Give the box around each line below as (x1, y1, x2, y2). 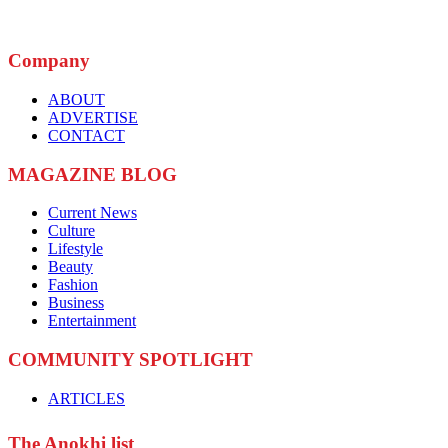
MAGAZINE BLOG (8, 163, 177, 185)
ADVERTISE (48, 108, 138, 126)
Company (8, 50, 90, 72)
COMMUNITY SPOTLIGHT (8, 349, 253, 371)
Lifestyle (48, 240, 103, 258)
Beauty (48, 258, 93, 276)
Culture (48, 222, 95, 240)
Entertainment (48, 312, 136, 330)
